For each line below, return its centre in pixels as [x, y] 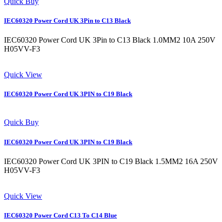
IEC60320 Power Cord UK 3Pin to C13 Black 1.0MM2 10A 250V [110, 40]
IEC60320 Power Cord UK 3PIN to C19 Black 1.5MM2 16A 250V [111, 161]
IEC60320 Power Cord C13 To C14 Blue [60, 215]
